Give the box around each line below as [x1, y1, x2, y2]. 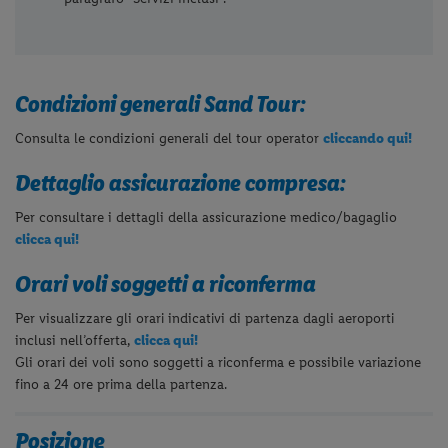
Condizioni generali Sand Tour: [15, 88, 307, 118]
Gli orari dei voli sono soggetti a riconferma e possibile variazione [15, 353, 422, 371]
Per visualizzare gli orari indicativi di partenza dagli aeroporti [15, 309, 395, 327]
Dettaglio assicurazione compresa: [15, 167, 347, 197]
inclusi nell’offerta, [15, 331, 135, 349]
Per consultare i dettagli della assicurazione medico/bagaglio [15, 208, 398, 226]
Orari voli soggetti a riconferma [15, 268, 317, 298]
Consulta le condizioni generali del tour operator [15, 129, 324, 147]
